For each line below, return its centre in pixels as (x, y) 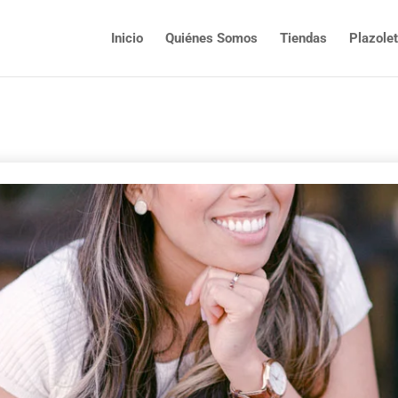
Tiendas (303, 38)
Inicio (127, 38)
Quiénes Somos (211, 38)
